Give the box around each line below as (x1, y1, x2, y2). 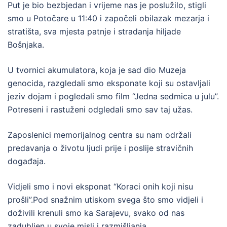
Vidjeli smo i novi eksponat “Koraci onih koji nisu (8, 181, 193, 192)
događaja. (8, 156, 46, 166)
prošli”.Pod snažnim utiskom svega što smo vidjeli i (8, 195, 203, 205)
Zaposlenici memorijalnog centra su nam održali (8, 130, 192, 140)
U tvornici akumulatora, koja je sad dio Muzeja (8, 65, 186, 75)
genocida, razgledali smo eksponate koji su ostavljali (8, 78, 210, 88)
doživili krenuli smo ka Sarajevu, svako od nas (8, 208, 184, 218)
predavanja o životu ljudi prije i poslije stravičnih (8, 143, 193, 153)
